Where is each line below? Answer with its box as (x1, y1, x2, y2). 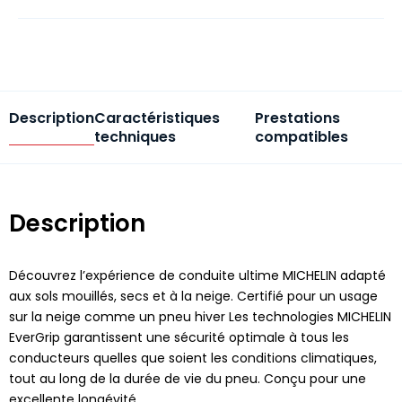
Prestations (254, 107, 340, 128)
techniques (94, 126, 176, 147)
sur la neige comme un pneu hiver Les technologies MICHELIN (9, 307, 391, 326)
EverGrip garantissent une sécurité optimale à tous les (9, 328, 349, 346)
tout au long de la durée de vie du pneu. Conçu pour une (9, 369, 366, 388)
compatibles (254, 126, 348, 147)
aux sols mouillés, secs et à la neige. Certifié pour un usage (9, 286, 378, 305)
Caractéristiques (94, 107, 220, 128)
